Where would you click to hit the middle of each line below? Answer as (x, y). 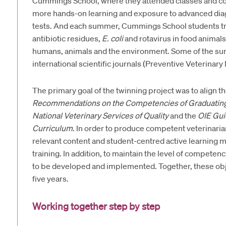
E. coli (112, 38)
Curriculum (52, 128)
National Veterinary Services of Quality (101, 116)
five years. (50, 179)
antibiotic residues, (67, 38)
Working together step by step (96, 206)
